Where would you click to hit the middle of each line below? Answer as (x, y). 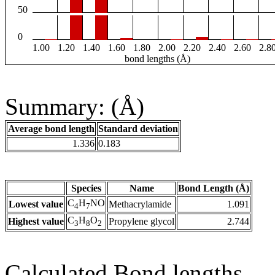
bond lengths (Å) (157, 59)
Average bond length (51, 129)
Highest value (36, 222)
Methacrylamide (140, 204)
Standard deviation (138, 129)
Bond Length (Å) (214, 188)
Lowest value (36, 204)
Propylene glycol (141, 222)
